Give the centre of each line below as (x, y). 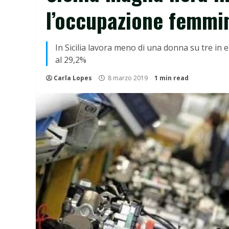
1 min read (171, 78)
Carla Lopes (73, 78)
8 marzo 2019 (128, 78)
